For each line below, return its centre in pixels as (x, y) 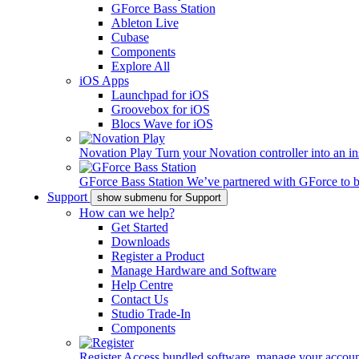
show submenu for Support (159, 198)
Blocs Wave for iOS (162, 124)
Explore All (140, 66)
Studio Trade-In (151, 314)
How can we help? (127, 213)
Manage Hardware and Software (194, 270)
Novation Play (115, 153)
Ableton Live (145, 23)
